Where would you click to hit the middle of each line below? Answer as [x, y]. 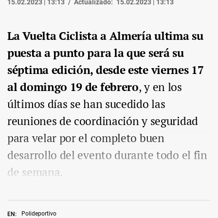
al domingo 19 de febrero [73, 87]
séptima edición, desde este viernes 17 [106, 70]
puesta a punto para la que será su [96, 53]
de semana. [35, 172]
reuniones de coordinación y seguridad [103, 121]
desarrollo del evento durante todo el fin [107, 155]
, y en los [160, 87]
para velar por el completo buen [86, 138]
